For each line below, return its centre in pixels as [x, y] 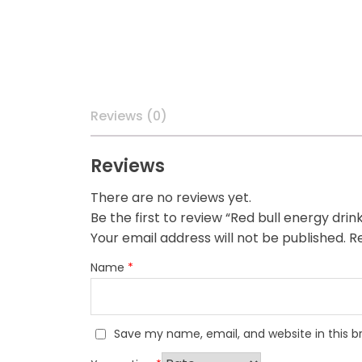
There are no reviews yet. [171, 197]
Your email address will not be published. [218, 238]
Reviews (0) [129, 116]
